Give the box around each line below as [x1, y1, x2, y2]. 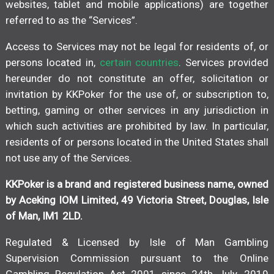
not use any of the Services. [5, 152, 132, 165]
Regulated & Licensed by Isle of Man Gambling [5, 236, 269, 249]
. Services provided [179, 56, 269, 69]
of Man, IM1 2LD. [5, 210, 83, 223]
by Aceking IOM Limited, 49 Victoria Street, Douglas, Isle [5, 194, 269, 207]
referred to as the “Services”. [5, 14, 138, 27]
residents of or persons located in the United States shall [5, 136, 269, 149]
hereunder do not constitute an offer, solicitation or [5, 72, 269, 85]
